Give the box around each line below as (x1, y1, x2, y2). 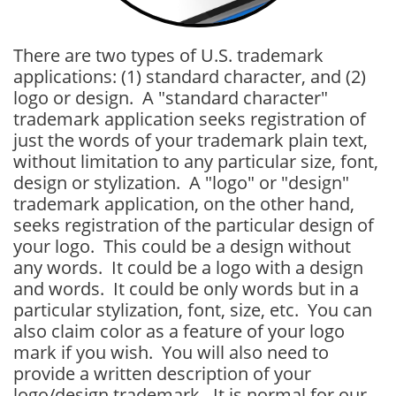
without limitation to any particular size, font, (13, 149, 378, 173)
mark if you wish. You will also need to (13, 340, 329, 364)
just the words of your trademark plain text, (13, 128, 368, 152)
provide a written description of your (13, 362, 311, 385)
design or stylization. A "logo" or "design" (13, 171, 349, 194)
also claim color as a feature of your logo (13, 319, 345, 343)
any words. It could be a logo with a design (13, 255, 363, 279)
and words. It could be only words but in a (13, 277, 359, 301)
